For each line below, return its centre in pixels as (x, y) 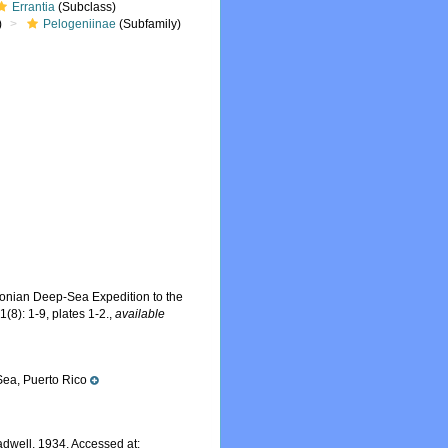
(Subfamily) (149, 24)
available (140, 314)
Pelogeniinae (80, 24)
